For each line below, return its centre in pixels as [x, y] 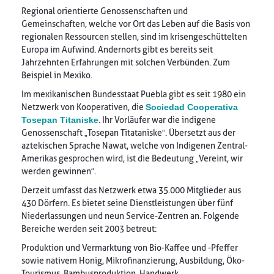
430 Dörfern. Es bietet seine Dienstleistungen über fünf [127, 203]
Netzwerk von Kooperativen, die [83, 107]
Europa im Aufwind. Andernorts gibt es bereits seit [117, 49]
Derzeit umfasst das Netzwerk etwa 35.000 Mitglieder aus [131, 190]
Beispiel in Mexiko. [57, 75]
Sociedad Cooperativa [192, 107]
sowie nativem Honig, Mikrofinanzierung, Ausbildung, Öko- [133, 260]
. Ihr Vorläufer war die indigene [157, 120]
